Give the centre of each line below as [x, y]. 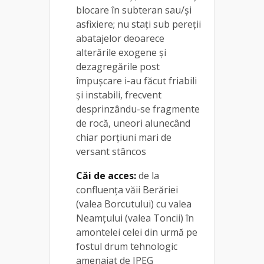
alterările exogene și [121, 52]
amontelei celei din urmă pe [137, 232]
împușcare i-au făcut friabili [136, 80]
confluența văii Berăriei [127, 189]
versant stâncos [111, 151]
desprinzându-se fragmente [138, 109]
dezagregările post [118, 66]
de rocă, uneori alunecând [133, 123]
